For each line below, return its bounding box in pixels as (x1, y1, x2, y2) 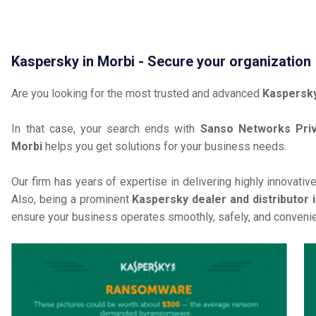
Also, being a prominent (11, 193, 133, 206)
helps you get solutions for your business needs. (42, 140, 287, 153)
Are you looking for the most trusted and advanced (11, 87, 263, 100)
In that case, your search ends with (11, 122, 200, 135)
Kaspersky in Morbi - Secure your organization (11, 53, 312, 70)
